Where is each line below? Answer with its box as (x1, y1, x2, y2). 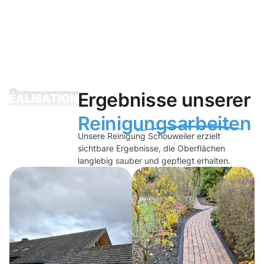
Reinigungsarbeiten (77, 112, 252, 136)
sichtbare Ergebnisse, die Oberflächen (77, 143, 225, 154)
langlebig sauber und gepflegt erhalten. (77, 156, 230, 166)
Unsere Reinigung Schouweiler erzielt (77, 131, 220, 141)
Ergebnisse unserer (77, 88, 251, 112)
